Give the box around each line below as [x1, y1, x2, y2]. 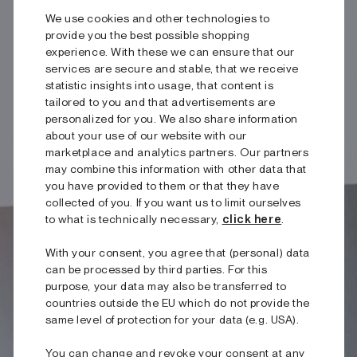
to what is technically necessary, [45, 212, 222, 226]
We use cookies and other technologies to [45, 11, 270, 25]
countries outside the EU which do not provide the [45, 296, 310, 309]
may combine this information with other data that [45, 162, 307, 175]
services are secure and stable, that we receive [45, 61, 299, 75]
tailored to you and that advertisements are [45, 95, 276, 108]
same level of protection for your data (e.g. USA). [45, 312, 305, 326]
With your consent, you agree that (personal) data [45, 245, 310, 259]
